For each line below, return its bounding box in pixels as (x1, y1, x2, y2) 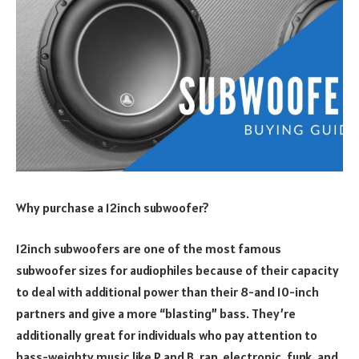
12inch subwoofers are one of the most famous (16, 240, 281, 257)
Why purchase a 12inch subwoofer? (16, 199, 209, 216)
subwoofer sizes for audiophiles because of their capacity (16, 262, 339, 279)
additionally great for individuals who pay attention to (16, 327, 317, 344)
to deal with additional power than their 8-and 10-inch (16, 284, 319, 301)
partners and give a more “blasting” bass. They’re (16, 305, 296, 322)
